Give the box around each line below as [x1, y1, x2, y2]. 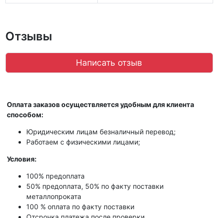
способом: [7, 110, 43, 119]
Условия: [7, 154, 36, 163]
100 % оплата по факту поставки [26, 202, 134, 211]
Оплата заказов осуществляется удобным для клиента [7, 100, 194, 109]
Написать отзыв [76, 57, 142, 68]
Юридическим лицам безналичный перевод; [26, 127, 176, 136]
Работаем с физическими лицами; [26, 137, 140, 146]
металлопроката [26, 192, 81, 200]
